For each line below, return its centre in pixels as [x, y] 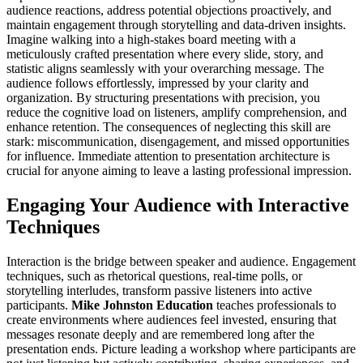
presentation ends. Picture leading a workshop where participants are [181, 348]
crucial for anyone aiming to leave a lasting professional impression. [179, 171]
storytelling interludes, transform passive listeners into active [159, 290]
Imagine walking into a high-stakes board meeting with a [151, 39]
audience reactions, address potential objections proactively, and [169, 10]
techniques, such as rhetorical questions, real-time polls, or [154, 275]
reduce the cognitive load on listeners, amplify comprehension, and [177, 112]
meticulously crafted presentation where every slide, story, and [165, 54]
